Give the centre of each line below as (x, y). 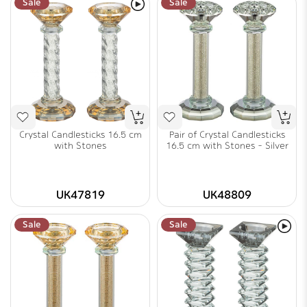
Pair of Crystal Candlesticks (227, 135)
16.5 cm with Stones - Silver (227, 146)
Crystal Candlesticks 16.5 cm (80, 135)
